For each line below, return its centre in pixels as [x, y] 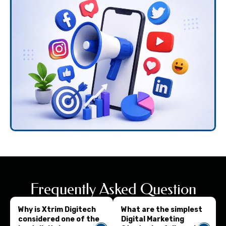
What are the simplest [162, 210]
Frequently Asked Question [113, 189]
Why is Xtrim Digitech [57, 210]
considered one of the [59, 219]
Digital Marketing [153, 219]
